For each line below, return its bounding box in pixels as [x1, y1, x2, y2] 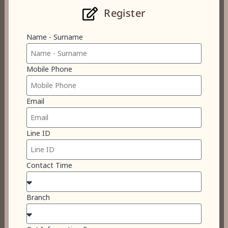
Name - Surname [26, 32, 83, 43]
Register [104, 6, 146, 22]
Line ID [26, 128, 50, 139]
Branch [26, 192, 50, 204]
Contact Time [26, 160, 72, 172]
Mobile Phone [26, 64, 72, 75]
